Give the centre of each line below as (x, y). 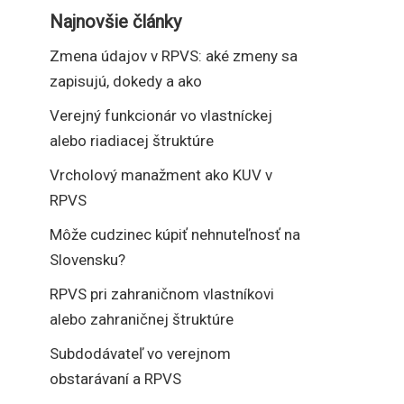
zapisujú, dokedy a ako (126, 82)
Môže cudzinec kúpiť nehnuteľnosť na (175, 235)
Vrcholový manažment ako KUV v (161, 175)
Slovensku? (87, 260)
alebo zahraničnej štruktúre (142, 320)
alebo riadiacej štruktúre (132, 141)
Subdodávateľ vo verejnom (140, 354)
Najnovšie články (115, 22)
